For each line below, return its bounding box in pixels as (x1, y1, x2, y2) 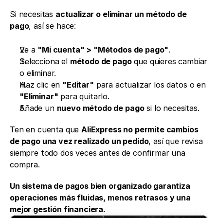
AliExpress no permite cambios (81, 124, 199, 134)
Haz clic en (19, 79, 63, 90)
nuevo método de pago (56, 103, 145, 113)
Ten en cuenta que (10, 124, 82, 134)
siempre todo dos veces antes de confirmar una (10, 147, 185, 158)
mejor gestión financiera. (10, 204, 106, 214)
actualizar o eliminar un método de (55, 9, 187, 19)
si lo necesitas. (144, 103, 200, 113)
